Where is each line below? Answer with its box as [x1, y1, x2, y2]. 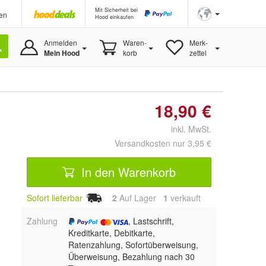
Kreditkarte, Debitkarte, [68, 226, 155, 239]
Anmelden [43, 37, 77, 47]
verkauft [168, 192, 201, 204]
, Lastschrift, [128, 214, 174, 227]
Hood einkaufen [95, 13, 134, 21]
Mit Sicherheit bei [95, 6, 138, 14]
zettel [189, 47, 207, 58]
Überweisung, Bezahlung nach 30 [68, 250, 195, 262]
